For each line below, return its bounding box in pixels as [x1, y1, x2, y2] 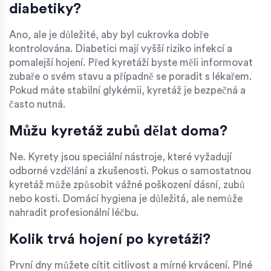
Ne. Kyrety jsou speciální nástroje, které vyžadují [9, 152, 232, 163]
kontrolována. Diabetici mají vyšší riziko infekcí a [9, 44, 232, 54]
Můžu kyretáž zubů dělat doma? [9, 124, 227, 139]
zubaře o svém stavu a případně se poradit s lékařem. [9, 71, 252, 82]
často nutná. [9, 99, 65, 110]
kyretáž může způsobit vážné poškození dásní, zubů [9, 180, 245, 191]
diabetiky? [9, 2, 81, 17]
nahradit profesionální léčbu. [9, 207, 139, 218]
